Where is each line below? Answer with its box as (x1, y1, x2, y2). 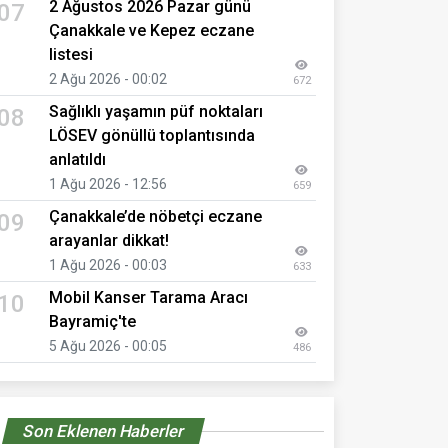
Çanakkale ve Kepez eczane (49, 20, 254, 40)
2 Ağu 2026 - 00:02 (49, 70, 167, 87)
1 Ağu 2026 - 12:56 (49, 175, 167, 192)
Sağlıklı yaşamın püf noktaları (49, 101, 263, 121)
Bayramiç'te (49, 311, 136, 331)
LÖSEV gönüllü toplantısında (49, 125, 255, 145)
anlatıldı (49, 149, 106, 169)
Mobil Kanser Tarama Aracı (49, 287, 248, 307)
